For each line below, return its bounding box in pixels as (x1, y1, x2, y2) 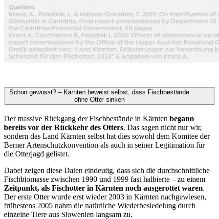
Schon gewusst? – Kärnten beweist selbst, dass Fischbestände (9, 88, 189, 96)
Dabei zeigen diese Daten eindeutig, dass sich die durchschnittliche (4, 166, 210, 175)
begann (170, 114, 194, 123)
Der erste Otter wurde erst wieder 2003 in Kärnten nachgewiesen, (4, 193, 206, 201)
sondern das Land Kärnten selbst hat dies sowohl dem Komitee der (4, 132, 210, 141)
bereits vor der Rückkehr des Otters (4, 123, 123, 132)
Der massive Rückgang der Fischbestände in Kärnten (4, 114, 170, 123)
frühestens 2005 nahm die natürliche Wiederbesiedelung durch (4, 201, 196, 210)
